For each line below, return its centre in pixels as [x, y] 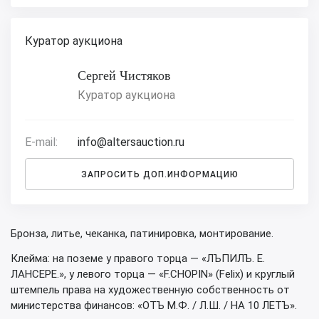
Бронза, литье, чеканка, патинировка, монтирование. [142, 234]
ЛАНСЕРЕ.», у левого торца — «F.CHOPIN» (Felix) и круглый [153, 274]
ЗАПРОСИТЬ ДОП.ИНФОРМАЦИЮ [159, 174]
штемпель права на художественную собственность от [150, 290]
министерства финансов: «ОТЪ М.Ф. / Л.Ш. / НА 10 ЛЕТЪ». [154, 305]
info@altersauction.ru [131, 142]
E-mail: [41, 142]
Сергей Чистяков [124, 75]
